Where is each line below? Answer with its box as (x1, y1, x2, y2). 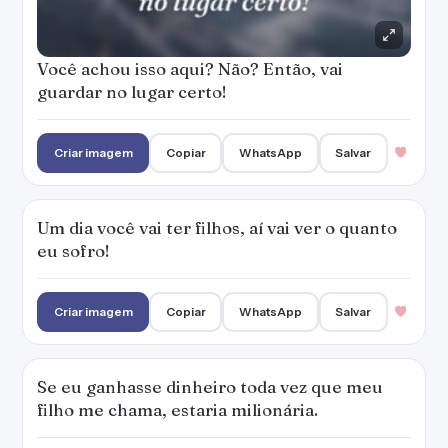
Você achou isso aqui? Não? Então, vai (37, 58, 343, 79)
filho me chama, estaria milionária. (37, 399, 318, 420)
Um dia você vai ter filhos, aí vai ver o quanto (37, 217, 397, 238)
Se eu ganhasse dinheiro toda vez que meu (37, 376, 383, 397)
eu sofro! (37, 240, 110, 261)
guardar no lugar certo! (37, 81, 227, 102)
